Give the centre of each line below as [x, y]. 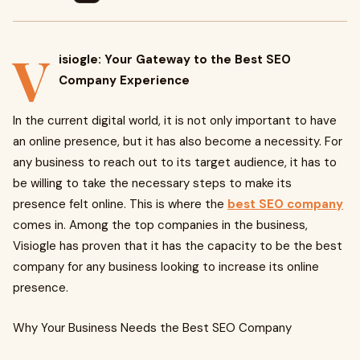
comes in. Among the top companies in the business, [160, 225]
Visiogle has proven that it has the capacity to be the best [178, 246]
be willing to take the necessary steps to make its [152, 183]
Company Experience [124, 80]
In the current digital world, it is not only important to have [175, 121]
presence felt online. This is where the [119, 204]
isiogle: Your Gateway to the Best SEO [175, 59]
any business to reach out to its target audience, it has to [175, 162]
